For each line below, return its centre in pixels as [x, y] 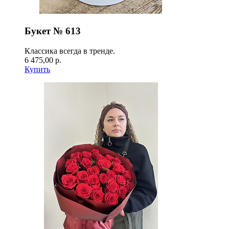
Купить [37, 69]
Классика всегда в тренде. [70, 51]
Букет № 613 [53, 31]
